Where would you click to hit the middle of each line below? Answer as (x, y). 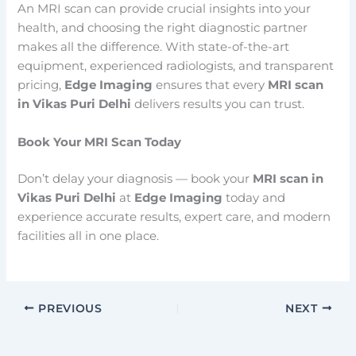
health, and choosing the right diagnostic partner (163, 28)
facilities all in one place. (89, 236)
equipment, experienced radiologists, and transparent (176, 66)
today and (254, 197)
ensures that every (211, 85)
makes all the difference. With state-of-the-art (154, 47)
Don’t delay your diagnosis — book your (135, 178)
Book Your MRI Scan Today (100, 142)
